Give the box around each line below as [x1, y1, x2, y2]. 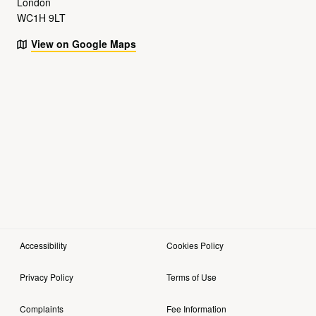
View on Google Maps [31, 37, 136, 51]
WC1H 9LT [17, 11, 66, 25]
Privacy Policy [20, 270, 73, 283]
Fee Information [166, 302, 226, 315]
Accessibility [20, 238, 67, 251]
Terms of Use [166, 270, 217, 283]
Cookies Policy [166, 238, 224, 251]
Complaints [20, 302, 63, 315]
